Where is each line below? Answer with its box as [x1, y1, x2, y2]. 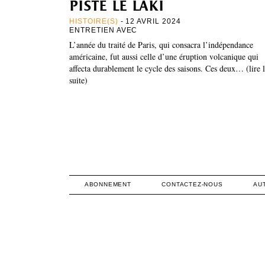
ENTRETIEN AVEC [69, 25, 140, 34]
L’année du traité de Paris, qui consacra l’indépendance [69, 38, 253, 50]
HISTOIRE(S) [69, 17, 118, 25]
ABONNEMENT [84, 180, 131, 188]
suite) [69, 74, 88, 86]
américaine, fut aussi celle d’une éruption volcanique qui [69, 50, 258, 62]
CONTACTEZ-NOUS [161, 180, 223, 188]
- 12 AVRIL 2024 [118, 17, 181, 25]
